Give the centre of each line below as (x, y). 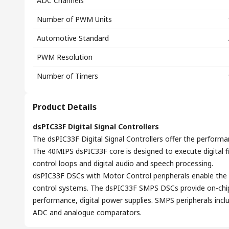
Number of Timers (67, 76)
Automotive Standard (73, 38)
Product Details (65, 107)
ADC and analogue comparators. (87, 212)
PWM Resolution (65, 57)
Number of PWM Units (74, 19)
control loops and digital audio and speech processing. (123, 163)
